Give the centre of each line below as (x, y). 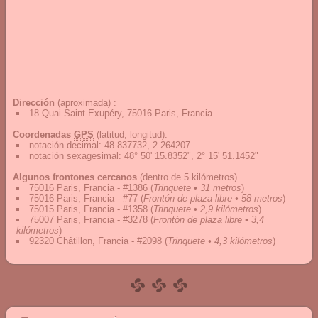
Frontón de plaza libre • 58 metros (213, 198)
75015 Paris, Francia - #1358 (88, 209)
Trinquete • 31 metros (197, 188)
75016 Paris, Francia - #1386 (88, 188)
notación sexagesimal (74, 156)
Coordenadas (43, 135)
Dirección (34, 103)
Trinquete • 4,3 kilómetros (220, 241)
